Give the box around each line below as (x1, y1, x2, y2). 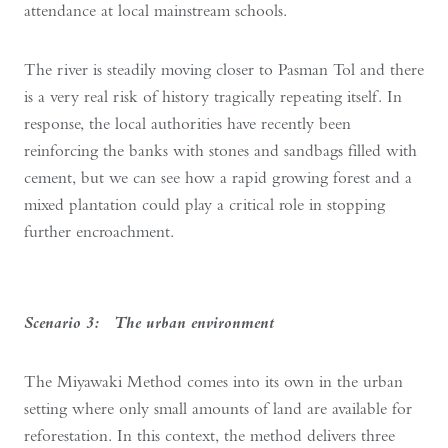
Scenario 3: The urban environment (24, 311, 274, 332)
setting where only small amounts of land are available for (24, 397, 412, 419)
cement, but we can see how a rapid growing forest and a (24, 166, 412, 188)
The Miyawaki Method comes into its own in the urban (24, 370, 403, 392)
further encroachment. (24, 220, 174, 242)
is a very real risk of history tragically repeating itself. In (24, 85, 402, 107)
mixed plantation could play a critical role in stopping (24, 193, 385, 215)
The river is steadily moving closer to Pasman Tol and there (24, 58, 424, 80)
